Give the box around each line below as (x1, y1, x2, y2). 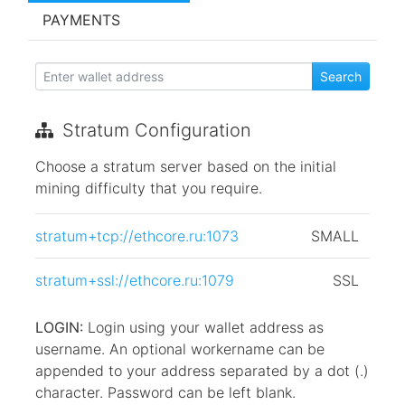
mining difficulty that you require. (35, 179, 262, 198)
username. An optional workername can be (35, 340, 325, 359)
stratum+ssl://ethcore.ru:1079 (35, 271, 234, 290)
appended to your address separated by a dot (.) (35, 362, 369, 381)
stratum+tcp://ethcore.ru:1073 (35, 227, 239, 246)
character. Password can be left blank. (35, 383, 296, 402)
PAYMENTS (42, 11, 120, 30)
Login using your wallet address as (83, 318, 324, 337)
